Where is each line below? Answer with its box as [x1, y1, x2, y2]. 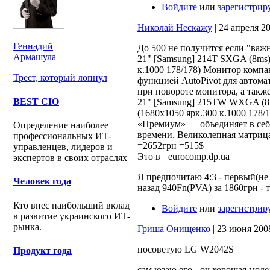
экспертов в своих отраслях [13, 152, 127, 163]
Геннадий [13, 41, 53, 52]
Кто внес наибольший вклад [13, 199, 130, 210]
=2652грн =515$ [137, 140, 204, 151]
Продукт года [13, 245, 72, 256]
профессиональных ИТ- [13, 130, 111, 141]
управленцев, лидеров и [13, 141, 113, 152]
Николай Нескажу [137, 22, 212, 33]
